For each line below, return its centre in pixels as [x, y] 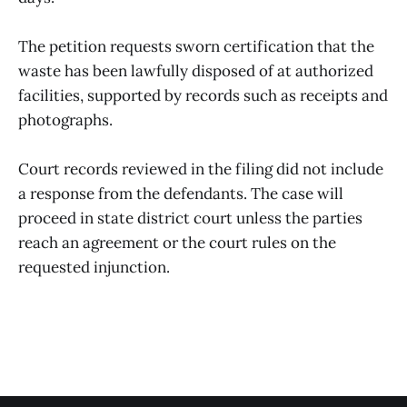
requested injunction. [94, 268]
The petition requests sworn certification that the [196, 47]
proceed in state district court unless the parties [190, 218]
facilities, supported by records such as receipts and [203, 96]
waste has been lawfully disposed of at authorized [196, 71]
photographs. [65, 120]
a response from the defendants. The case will [181, 194]
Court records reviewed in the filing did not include [201, 169]
